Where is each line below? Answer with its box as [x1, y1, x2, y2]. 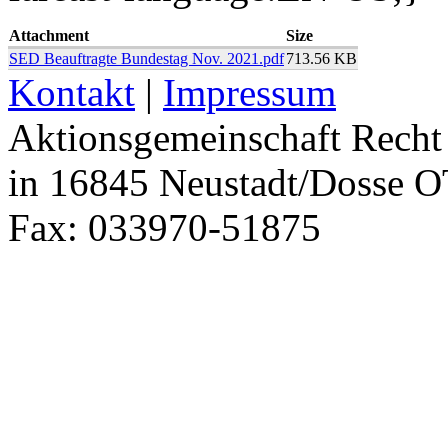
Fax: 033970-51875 [8, 205, 321, 249]
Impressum [163, 70, 336, 114]
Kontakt [8, 70, 135, 114]
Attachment [9, 26, 89, 44]
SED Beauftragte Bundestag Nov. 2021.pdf [9, 49, 284, 67]
